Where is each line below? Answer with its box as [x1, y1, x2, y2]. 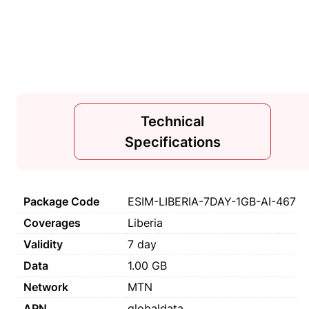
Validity [23, 237, 63, 251]
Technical [141, 113, 204, 130]
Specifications [124, 134, 221, 150]
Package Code [23, 195, 99, 208]
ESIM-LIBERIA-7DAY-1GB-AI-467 [128, 195, 296, 208]
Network [23, 280, 68, 294]
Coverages [23, 216, 81, 230]
